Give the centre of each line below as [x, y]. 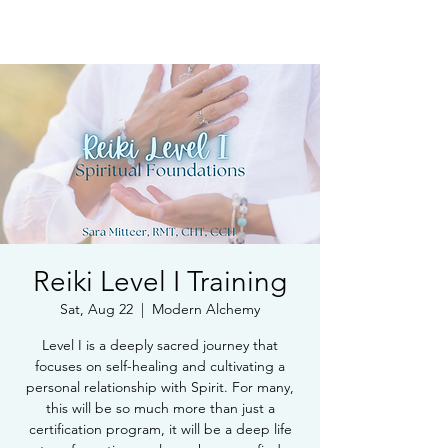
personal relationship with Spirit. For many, [160, 387]
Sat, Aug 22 [96, 309]
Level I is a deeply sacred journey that [160, 345]
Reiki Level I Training [160, 281]
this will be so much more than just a [160, 408]
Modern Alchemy [206, 309]
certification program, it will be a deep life [160, 429]
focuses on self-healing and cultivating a [160, 366]
